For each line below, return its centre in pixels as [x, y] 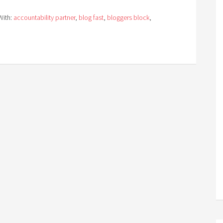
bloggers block [128, 17]
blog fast [91, 17]
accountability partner [44, 17]
